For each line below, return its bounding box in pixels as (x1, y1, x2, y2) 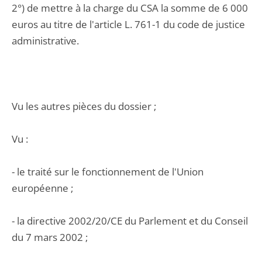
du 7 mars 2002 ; (12, 230, 88, 244)
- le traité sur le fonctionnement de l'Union (12, 165, 204, 178)
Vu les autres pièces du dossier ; (12, 99, 156, 113)
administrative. (12, 34, 79, 47)
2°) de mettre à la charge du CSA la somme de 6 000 (12, 1, 248, 15)
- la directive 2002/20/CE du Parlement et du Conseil (12, 214, 248, 227)
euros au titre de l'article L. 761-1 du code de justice (12, 18, 245, 31)
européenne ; (12, 181, 73, 195)
